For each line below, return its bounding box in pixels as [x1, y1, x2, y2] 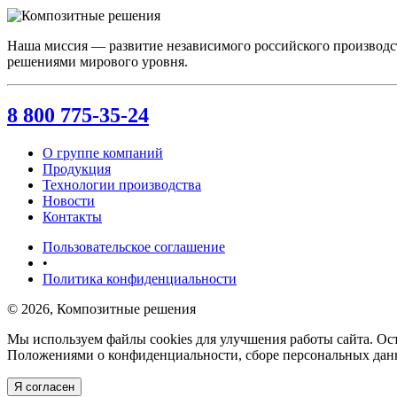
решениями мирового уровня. [7, 53, 188, 69]
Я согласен [14, 379, 74, 393]
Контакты [43, 208, 102, 224]
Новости [43, 192, 95, 208]
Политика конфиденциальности [43, 270, 237, 286]
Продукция [43, 160, 111, 176]
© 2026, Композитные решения [7, 300, 196, 316]
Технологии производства [43, 176, 201, 192]
